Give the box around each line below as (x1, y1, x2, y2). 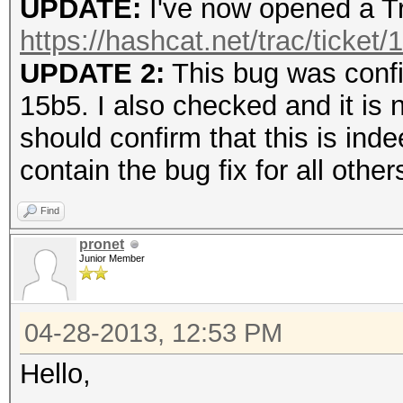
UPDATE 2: (20, 58, 165, 89)
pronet (79, 237, 124, 252)
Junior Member (79, 253, 145, 264)
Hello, (20, 358, 91, 390)
